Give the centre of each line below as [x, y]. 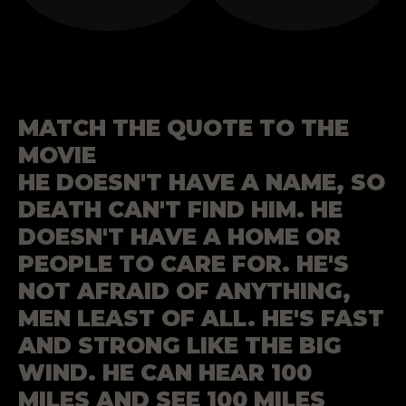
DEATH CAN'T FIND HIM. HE [180, 210]
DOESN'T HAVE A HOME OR [179, 237]
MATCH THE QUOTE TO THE [184, 128]
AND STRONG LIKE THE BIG [180, 346]
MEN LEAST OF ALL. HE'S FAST [201, 319]
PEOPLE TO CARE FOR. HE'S [184, 264]
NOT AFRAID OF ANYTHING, [184, 291]
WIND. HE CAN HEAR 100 [165, 373]
